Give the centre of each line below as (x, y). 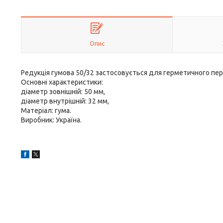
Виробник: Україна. (51, 120)
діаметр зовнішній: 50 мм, (63, 92)
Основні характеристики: (62, 82)
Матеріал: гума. (46, 111)
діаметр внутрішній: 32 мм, (65, 101)
